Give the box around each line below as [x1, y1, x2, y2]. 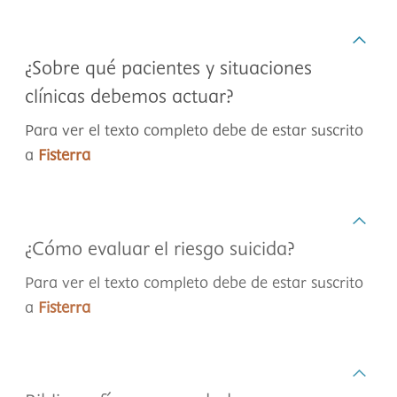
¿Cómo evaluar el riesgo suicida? [25, 239, 295, 261]
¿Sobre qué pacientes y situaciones [25, 58, 312, 80]
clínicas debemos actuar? [25, 87, 234, 108]
